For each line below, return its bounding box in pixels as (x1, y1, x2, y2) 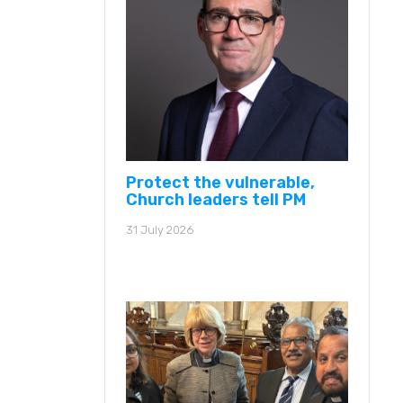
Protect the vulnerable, (126, 172, 315, 193)
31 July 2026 (126, 222, 193, 237)
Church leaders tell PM (126, 189, 306, 210)
